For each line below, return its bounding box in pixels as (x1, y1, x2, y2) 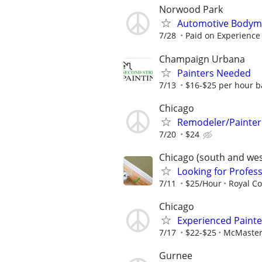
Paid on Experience (185, 30, 260, 42)
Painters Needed (177, 66, 251, 80)
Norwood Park (159, 3, 223, 16)
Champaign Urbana (159, 52, 245, 65)
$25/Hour (185, 177, 222, 189)
